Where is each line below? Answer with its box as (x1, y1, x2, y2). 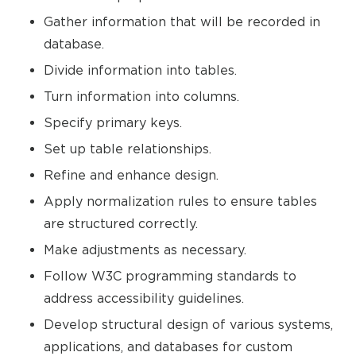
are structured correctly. (44, 216, 198, 230)
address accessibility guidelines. (44, 291, 244, 305)
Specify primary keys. (44, 115, 182, 130)
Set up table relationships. (44, 141, 211, 156)
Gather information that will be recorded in (44, 14, 320, 29)
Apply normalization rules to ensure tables (44, 194, 317, 208)
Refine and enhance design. (44, 168, 219, 182)
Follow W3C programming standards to (44, 269, 296, 283)
